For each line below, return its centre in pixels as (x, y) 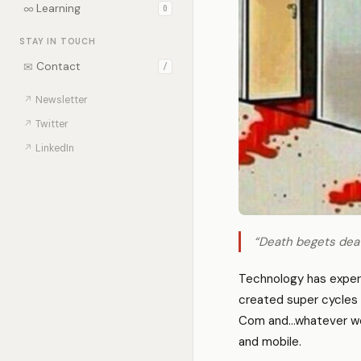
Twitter (52, 124)
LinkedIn (55, 148)
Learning (58, 8)
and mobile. (270, 342)
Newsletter (62, 100)
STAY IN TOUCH (58, 41)
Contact (58, 66)
